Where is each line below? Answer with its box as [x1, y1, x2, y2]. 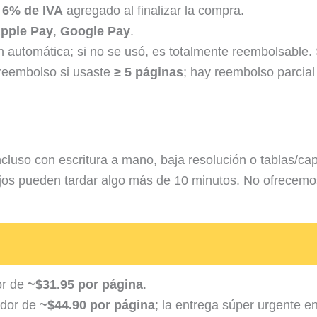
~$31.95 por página [28, 277, 143, 292]
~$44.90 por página [40, 298, 155, 313]
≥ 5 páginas [114, 64, 183, 79]
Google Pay [60, 23, 130, 38]
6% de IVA [2, 3, 63, 18]
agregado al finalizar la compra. [63, 3, 244, 18]
